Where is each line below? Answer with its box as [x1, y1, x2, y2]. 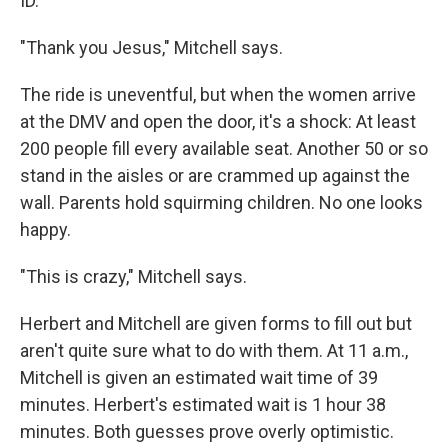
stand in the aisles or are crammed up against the [20, 165, 410, 186]
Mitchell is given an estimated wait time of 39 [20, 367, 378, 388]
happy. [20, 219, 71, 240]
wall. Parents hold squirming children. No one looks [20, 192, 423, 213]
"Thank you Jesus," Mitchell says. [20, 37, 283, 58]
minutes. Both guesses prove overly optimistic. [20, 421, 394, 442]
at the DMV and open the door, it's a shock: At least [20, 111, 416, 132]
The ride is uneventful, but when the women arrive [20, 84, 416, 105]
